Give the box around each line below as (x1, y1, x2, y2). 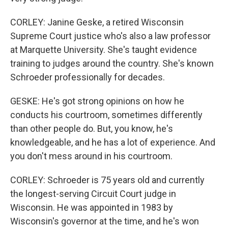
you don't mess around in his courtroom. (10, 151, 173, 161)
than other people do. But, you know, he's (10, 123, 173, 134)
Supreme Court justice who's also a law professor (10, 31, 211, 41)
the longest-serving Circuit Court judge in (10, 188, 176, 199)
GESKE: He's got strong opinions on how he (10, 96, 184, 106)
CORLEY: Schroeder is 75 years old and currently (10, 175, 205, 185)
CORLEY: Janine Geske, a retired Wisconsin (10, 17, 184, 27)
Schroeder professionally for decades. (10, 72, 165, 82)
